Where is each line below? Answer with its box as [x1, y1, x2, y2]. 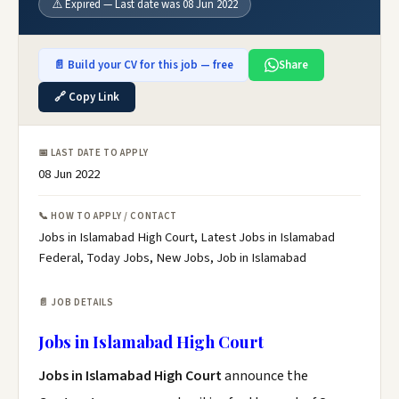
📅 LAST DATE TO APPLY [38, 146, 149, 159]
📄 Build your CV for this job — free [53, 57, 233, 73]
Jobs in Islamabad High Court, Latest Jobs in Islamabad [38, 228, 335, 247]
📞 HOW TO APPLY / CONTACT [38, 209, 177, 223]
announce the [224, 366, 308, 386]
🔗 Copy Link [54, 89, 119, 105]
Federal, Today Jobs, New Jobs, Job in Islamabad [38, 248, 306, 267]
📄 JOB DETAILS [38, 296, 114, 309]
